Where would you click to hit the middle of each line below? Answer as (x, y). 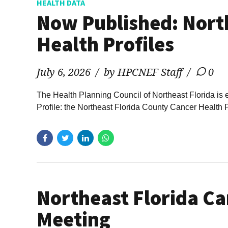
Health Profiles (105, 45)
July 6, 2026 (64, 72)
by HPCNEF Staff (143, 72)
